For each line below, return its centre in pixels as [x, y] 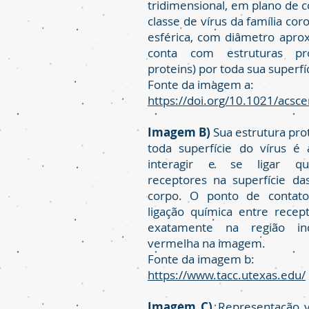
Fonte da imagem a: [201, 84]
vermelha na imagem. [207, 243]
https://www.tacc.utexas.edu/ [227, 275]
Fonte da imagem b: [201, 259]
